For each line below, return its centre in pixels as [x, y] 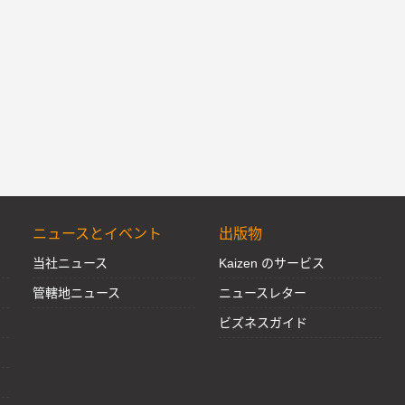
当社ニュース [70, 263]
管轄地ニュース [76, 293]
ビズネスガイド [263, 323]
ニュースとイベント [97, 234]
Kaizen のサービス [272, 263]
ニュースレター [263, 293]
